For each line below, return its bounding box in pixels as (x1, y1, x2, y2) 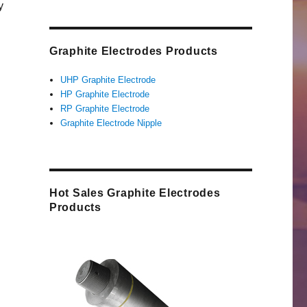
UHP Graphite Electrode (60, 75, 156, 86)
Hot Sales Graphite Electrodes (49, 187, 221, 199)
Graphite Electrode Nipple (60, 118, 162, 129)
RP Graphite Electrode (60, 103, 150, 114)
